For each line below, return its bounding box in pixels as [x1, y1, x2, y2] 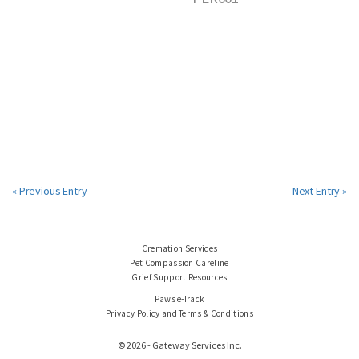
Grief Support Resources [131, 272, 228, 283]
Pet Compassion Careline [130, 257, 229, 268]
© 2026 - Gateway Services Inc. [117, 339, 242, 351]
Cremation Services [141, 243, 218, 254]
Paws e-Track [154, 293, 205, 305]
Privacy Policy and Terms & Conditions [105, 308, 254, 319]
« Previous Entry [12, 184, 87, 198]
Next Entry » [292, 184, 347, 198]
